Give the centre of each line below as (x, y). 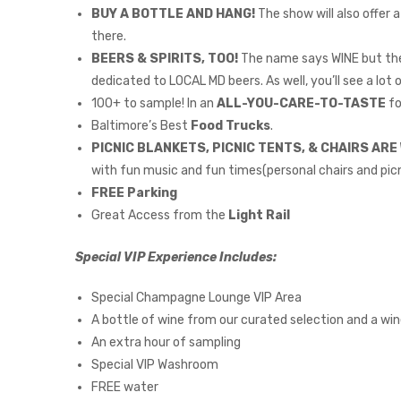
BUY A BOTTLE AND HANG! (175, 13)
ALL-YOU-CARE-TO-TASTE (301, 103)
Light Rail (259, 215)
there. (109, 36)
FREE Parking (134, 192)
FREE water (125, 388)
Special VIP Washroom (155, 365)
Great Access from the (160, 215)
